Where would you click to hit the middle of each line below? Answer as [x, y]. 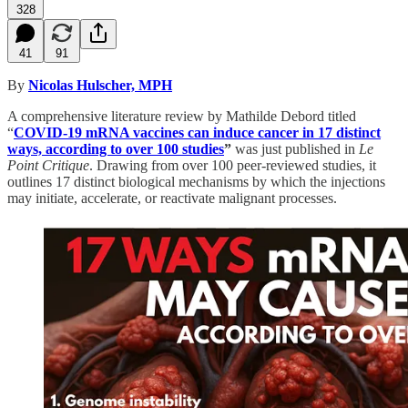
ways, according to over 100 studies [116, 148]
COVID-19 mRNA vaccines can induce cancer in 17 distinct [197, 132]
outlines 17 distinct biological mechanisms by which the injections [196, 181]
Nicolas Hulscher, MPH [100, 85]
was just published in [295, 148]
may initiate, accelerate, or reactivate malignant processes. [172, 198]
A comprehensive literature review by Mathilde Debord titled [182, 116]
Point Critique [48, 165]
